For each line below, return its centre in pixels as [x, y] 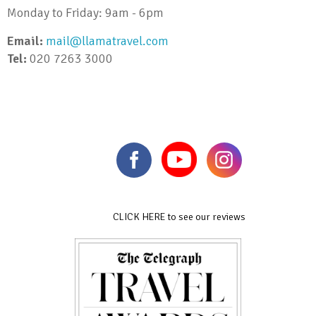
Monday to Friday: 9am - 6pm [85, 13]
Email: [25, 41]
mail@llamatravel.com [110, 41]
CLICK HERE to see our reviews [179, 217]
